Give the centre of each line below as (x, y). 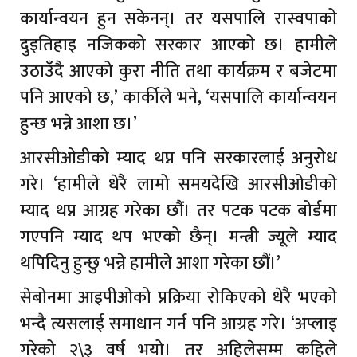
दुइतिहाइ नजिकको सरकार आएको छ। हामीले (178, 45)
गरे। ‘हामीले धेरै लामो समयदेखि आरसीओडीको (178, 184)
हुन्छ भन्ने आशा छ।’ (78, 124)
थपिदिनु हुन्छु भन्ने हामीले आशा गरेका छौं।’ (150, 263)
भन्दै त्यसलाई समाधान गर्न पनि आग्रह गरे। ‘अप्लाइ (178, 324)
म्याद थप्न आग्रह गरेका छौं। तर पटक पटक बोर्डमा (178, 210)
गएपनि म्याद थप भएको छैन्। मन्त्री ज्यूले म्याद (178, 237)
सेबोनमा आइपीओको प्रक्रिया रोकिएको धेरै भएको (178, 297)
